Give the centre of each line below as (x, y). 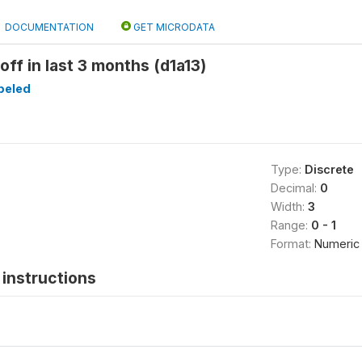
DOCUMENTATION (49, 27)
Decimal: (295, 187)
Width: (289, 206)
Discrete (329, 169)
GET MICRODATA (173, 27)
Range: (290, 225)
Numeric (337, 243)
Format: (292, 243)
